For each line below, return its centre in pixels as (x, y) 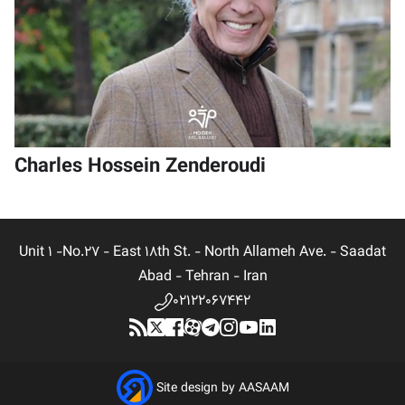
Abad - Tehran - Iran (202, 278)
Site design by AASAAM (222, 389)
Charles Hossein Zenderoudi (140, 167)
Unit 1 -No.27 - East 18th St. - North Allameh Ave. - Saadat (202, 253)
